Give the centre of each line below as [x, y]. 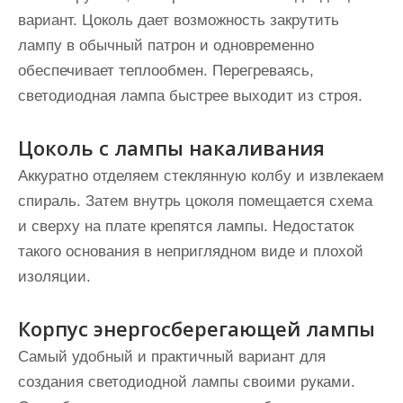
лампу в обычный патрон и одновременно [166, 45]
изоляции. [54, 277]
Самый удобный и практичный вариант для [172, 357]
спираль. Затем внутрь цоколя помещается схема [195, 201]
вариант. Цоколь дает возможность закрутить [179, 20]
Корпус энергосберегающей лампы [197, 328]
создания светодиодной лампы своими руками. [187, 382]
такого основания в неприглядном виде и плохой [191, 251]
